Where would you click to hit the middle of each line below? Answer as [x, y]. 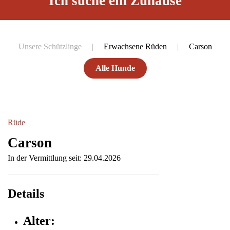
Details [26, 194]
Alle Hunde [115, 68]
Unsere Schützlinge [50, 46]
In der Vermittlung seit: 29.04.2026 [64, 158]
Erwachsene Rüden [135, 46]
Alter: [39, 221]
